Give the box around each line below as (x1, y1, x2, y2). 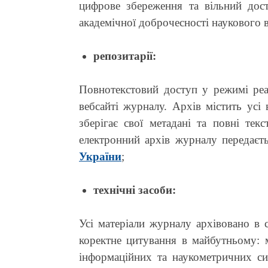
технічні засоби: (93, 183, 176, 196)
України (79, 150, 121, 163)
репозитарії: (93, 49, 156, 62)
